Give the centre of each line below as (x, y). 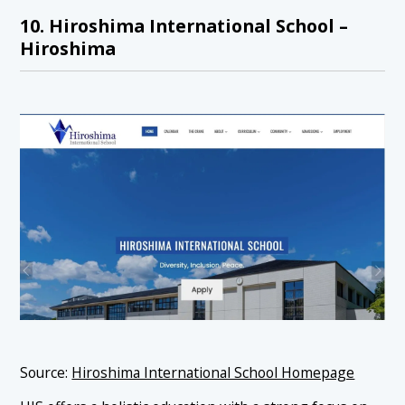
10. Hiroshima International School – (184, 26)
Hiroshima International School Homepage (213, 372)
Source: (46, 372)
